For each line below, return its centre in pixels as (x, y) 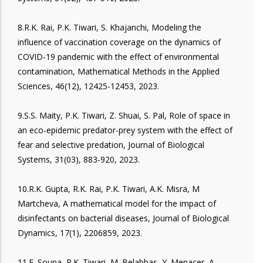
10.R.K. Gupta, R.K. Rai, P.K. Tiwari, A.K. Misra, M (109, 188)
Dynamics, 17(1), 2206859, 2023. (80, 232)
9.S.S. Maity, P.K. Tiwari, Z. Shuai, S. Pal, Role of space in (124, 115)
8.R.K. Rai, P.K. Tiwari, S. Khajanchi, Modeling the (109, 27)
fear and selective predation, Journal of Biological (111, 144)
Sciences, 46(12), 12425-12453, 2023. (88, 86)
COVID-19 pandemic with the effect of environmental (118, 56)
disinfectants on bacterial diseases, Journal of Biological (123, 218)
